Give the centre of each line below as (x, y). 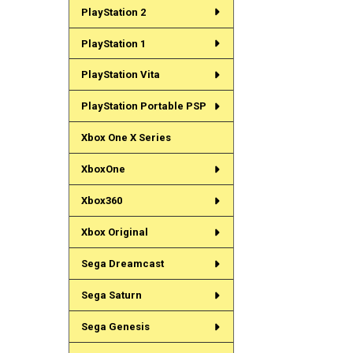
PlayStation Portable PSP (143, 106)
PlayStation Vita (120, 75)
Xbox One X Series (126, 138)
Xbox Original (114, 232)
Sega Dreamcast (122, 264)
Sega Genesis (115, 327)
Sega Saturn (111, 295)
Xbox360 (101, 201)
